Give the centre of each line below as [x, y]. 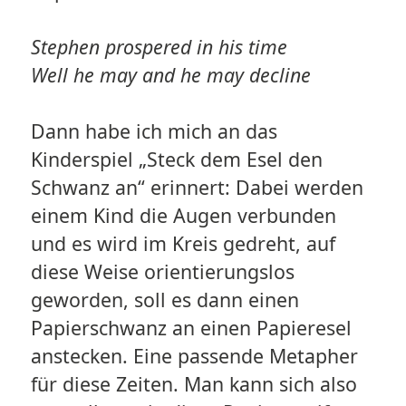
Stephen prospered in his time [159, 47]
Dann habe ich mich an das [154, 131]
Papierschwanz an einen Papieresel [191, 328]
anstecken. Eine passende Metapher [194, 356]
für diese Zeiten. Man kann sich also [193, 384]
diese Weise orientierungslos [162, 272]
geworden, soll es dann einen [164, 300]
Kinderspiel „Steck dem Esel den [176, 159]
